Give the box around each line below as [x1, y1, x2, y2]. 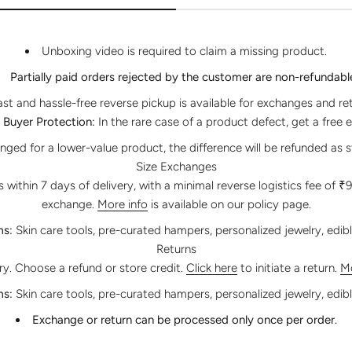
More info [97, 196, 148, 211]
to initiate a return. [237, 260, 340, 275]
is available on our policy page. [147, 196, 311, 211]
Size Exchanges [135, 159, 217, 174]
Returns [156, 241, 196, 256]
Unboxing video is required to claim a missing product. [42, 43, 327, 58]
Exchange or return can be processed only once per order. [31, 312, 337, 327]
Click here [186, 260, 237, 275]
